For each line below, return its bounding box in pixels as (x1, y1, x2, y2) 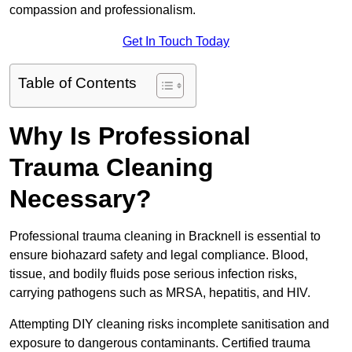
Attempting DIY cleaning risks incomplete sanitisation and (9, 317, 329, 332)
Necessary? (9, 185, 152, 214)
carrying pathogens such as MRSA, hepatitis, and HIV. (9, 286, 310, 300)
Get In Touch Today (123, 35, 229, 49)
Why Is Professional (9, 122, 251, 151)
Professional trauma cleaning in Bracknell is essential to (9, 229, 321, 244)
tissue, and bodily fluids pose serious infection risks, (9, 267, 297, 281)
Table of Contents (18, 75, 137, 92)
